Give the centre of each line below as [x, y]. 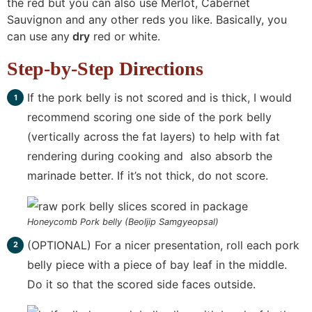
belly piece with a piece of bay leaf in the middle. [157, 264]
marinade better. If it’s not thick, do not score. [147, 176]
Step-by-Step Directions [105, 69]
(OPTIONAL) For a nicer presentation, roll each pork [163, 245]
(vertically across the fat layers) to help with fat [153, 137]
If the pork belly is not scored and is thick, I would [159, 98]
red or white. [125, 37]
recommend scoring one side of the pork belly [149, 117]
